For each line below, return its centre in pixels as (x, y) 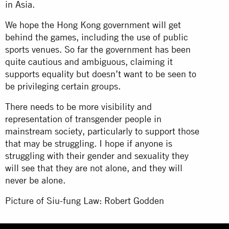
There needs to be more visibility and (78, 106)
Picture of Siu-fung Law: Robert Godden (85, 200)
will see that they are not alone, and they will (94, 168)
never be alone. (35, 180)
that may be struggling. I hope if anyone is (89, 143)
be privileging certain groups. (63, 86)
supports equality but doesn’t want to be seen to (101, 74)
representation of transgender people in (83, 119)
